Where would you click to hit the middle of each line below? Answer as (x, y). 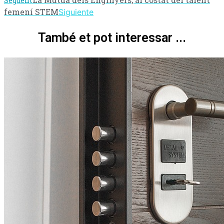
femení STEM (31, 12)
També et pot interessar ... (112, 37)
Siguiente (76, 12)
